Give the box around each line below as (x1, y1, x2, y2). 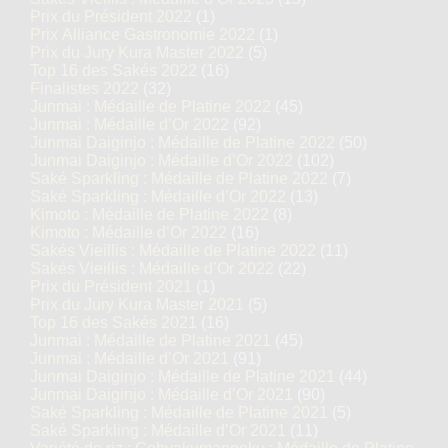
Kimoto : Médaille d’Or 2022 (30, 224, 227, 241)
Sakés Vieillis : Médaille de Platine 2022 (30, 242, 316, 259)
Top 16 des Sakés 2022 (30, 62, 197, 79)
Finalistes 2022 (30, 80, 139, 97)
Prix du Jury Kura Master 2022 (30, 44, 244, 61)
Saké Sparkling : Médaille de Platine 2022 (30, 170, 328, 187)
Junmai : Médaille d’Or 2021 (30, 350, 229, 367)
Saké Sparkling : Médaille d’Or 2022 (30, 188, 286, 205)
